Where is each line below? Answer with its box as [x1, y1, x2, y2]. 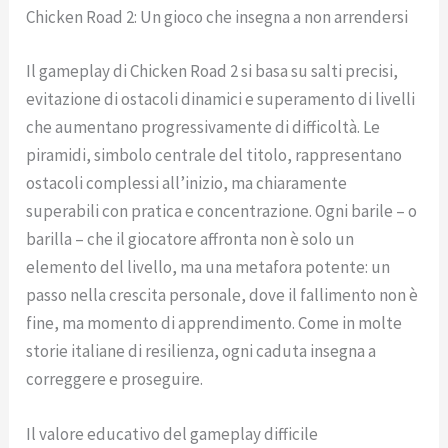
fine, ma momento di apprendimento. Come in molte [26, 311, 403, 334]
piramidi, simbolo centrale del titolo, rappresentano [26, 143, 403, 166]
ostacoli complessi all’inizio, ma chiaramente [26, 171, 348, 194]
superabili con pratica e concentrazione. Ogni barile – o [26, 199, 418, 222]
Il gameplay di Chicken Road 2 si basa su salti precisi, [26, 59, 399, 82]
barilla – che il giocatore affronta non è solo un [26, 227, 355, 250]
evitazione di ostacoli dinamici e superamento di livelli [26, 87, 416, 110]
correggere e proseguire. [26, 367, 204, 390]
